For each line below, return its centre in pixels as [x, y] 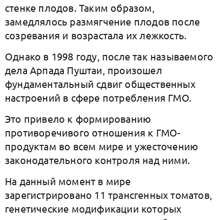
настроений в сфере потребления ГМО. [98, 97]
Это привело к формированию [78, 119]
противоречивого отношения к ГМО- [93, 132]
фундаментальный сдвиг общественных [100, 84]
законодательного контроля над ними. [98, 160]
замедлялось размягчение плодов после [103, 21]
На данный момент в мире [68, 181]
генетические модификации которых [93, 208]
